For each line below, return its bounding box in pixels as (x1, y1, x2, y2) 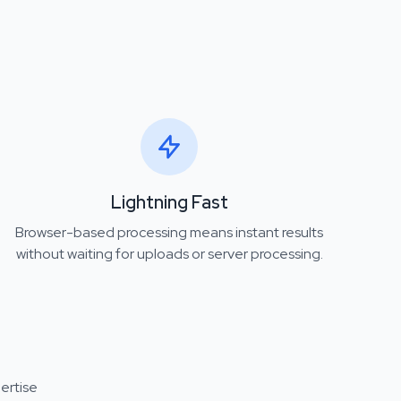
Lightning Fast (110, 191, 228, 214)
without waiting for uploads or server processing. (15, 244, 323, 263)
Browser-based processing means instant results (15, 223, 324, 242)
